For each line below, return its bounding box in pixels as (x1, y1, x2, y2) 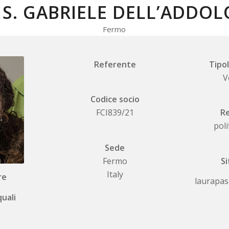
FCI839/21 (96, 107, 134, 119)
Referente (94, 59, 136, 71)
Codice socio (90, 94, 140, 105)
